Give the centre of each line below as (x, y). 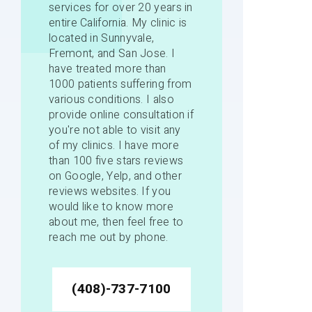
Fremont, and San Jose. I (112, 53)
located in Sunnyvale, (102, 38)
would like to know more (111, 206)
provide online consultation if (122, 115)
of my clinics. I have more (114, 145)
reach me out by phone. (109, 237)
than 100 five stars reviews (116, 161)
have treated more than (108, 69)
